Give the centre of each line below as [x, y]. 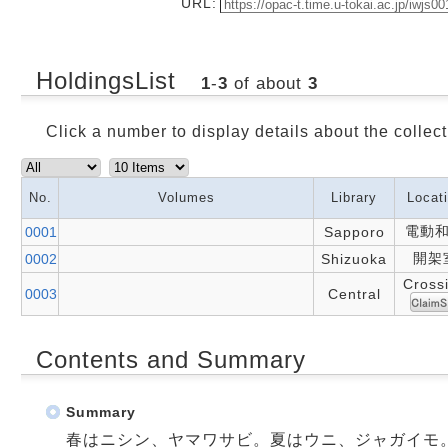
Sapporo [354, 232]
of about [267, 83]
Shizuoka [354, 259]
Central [354, 294]
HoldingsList [110, 80]
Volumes [186, 197]
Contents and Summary [171, 359]
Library [354, 197]
